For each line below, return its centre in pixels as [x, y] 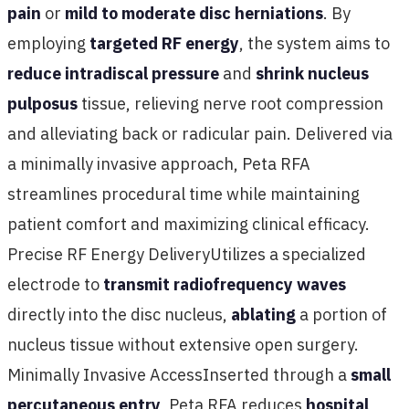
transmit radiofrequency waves [225, 284]
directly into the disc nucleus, [119, 315]
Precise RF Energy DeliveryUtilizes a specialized [187, 254]
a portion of [341, 315]
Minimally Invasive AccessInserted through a [179, 375]
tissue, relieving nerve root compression [231, 104]
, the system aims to [315, 43]
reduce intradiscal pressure [113, 73]
